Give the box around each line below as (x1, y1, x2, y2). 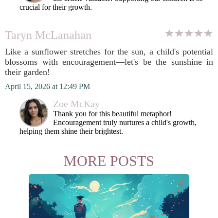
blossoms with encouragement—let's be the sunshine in (5, 57, 213, 67)
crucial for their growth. (19, 3, 92, 11)
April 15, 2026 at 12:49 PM (5, 82, 90, 91)
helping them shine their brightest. (19, 127, 123, 135)
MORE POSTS (64, 153, 154, 169)
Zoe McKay (53, 98, 100, 109)
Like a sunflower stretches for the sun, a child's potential (5, 47, 213, 56)
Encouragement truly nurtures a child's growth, (53, 118, 197, 127)
